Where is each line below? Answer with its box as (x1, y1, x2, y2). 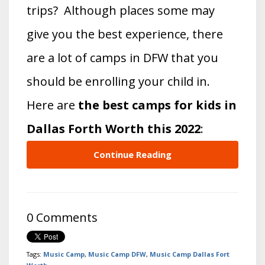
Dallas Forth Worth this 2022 (27, 121, 201, 137)
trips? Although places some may (27, 2, 215, 19)
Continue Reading (93, 148, 172, 161)
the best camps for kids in (75, 97, 237, 114)
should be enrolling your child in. (27, 73, 210, 90)
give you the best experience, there (27, 26, 223, 43)
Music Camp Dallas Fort (150, 250, 230, 259)
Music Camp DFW (88, 250, 146, 259)
